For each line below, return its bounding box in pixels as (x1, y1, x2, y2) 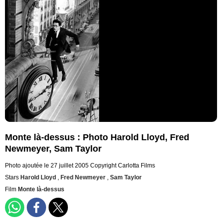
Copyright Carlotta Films (90, 162, 155, 169)
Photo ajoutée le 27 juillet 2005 (5, 162, 89, 169)
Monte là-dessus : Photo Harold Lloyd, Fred (5, 132, 189, 143)
